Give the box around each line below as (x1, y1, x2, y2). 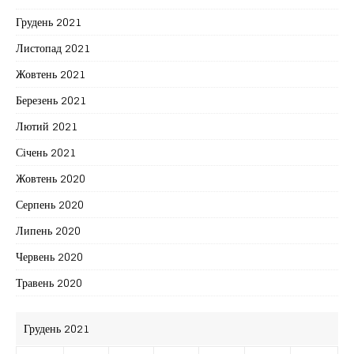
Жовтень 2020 (16, 168, 85, 188)
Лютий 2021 (16, 115, 77, 136)
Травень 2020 (16, 272, 82, 292)
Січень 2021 (16, 141, 76, 162)
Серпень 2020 (16, 194, 84, 214)
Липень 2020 (16, 220, 81, 240)
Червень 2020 (16, 246, 83, 266)
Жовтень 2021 (16, 63, 85, 84)
